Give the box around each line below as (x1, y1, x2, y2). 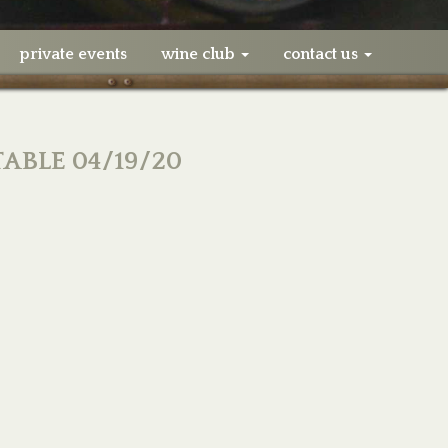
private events (19, 45, 127, 63)
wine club (160, 45, 239, 63)
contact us (282, 45, 362, 63)
